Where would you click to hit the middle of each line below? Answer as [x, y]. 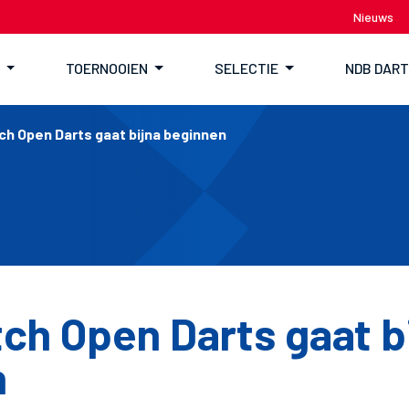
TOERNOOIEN [107, 68]
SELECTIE [246, 68]
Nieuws [373, 17]
